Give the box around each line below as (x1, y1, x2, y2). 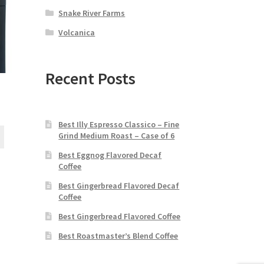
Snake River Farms (58, 8, 126, 18)
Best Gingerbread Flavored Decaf (58, 180, 180, 191)
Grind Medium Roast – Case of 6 (58, 130, 175, 141)
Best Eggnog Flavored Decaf (58, 149, 162, 160)
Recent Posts (45, 67, 136, 89)
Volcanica (58, 27, 95, 38)
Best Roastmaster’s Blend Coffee (58, 230, 179, 241)
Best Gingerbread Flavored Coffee (58, 210, 181, 222)
